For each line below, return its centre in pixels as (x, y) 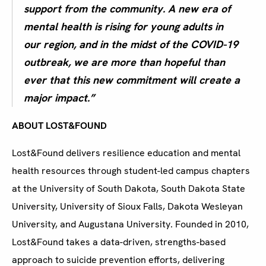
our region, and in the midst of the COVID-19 (131, 45)
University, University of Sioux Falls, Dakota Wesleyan (127, 207)
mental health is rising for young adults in (123, 27)
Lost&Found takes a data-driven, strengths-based (119, 242)
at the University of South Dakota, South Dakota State (129, 189)
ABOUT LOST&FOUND (59, 126)
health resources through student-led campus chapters (131, 171)
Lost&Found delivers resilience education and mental (126, 153)
